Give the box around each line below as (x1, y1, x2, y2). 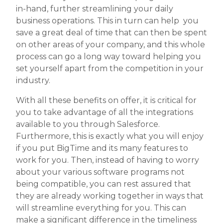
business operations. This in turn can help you (16, 16, 199, 26)
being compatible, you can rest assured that (16, 179, 191, 189)
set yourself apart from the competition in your (16, 64, 204, 74)
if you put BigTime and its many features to (16, 143, 188, 153)
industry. (16, 76, 50, 86)
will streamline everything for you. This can (16, 203, 186, 213)
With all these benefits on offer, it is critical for (16, 96, 197, 106)
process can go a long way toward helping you (16, 52, 201, 62)
